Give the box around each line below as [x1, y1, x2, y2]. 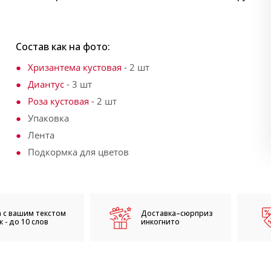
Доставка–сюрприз [140, 207, 213, 218]
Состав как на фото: [16, 40, 110, 53]
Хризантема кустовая [28, 61, 122, 73]
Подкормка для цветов [28, 146, 129, 158]
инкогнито [140, 216, 180, 227]
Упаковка [28, 112, 71, 124]
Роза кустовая [28, 95, 89, 107]
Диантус [28, 78, 64, 90]
